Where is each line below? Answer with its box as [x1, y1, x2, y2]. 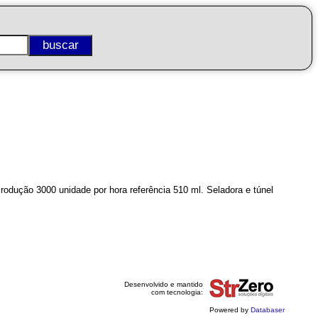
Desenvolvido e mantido [124, 280, 203, 288]
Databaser [250, 306, 285, 314]
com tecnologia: [150, 288, 203, 296]
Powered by [209, 306, 251, 314]
